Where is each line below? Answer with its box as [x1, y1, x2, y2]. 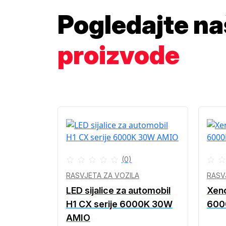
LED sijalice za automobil [66, 185, 171, 196]
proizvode [58, 40, 180, 70]
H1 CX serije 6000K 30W [66, 199, 173, 209]
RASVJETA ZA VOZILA [66, 171, 139, 180]
